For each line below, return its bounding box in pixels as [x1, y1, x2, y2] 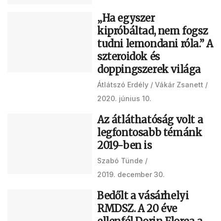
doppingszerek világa [97, 63, 201, 75]
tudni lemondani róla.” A [97, 37, 213, 50]
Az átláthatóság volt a [97, 113, 203, 126]
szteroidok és [97, 50, 160, 63]
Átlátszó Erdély [97, 80, 148, 89]
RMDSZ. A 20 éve [97, 202, 178, 215]
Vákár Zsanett [155, 80, 203, 89]
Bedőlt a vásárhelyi [97, 189, 189, 202]
